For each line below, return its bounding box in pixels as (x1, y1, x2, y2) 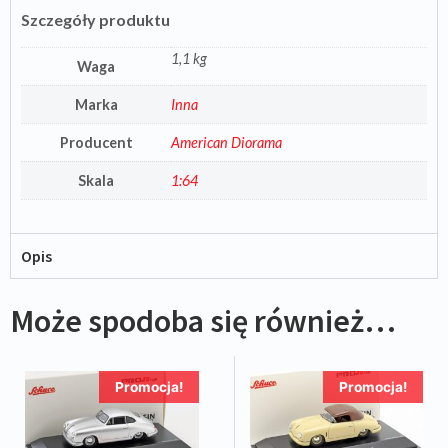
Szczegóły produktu (21, 10, 170, 30)
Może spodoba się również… (10, 300, 396, 341)
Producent (59, 133, 133, 151)
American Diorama (171, 133, 282, 151)
